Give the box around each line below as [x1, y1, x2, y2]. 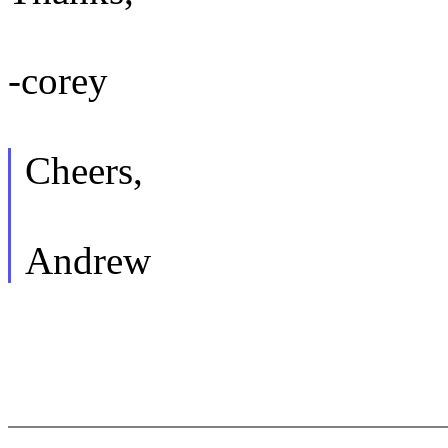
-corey [8, 59, 108, 103]
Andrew [24, 239, 151, 283]
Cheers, [24, 149, 143, 193]
